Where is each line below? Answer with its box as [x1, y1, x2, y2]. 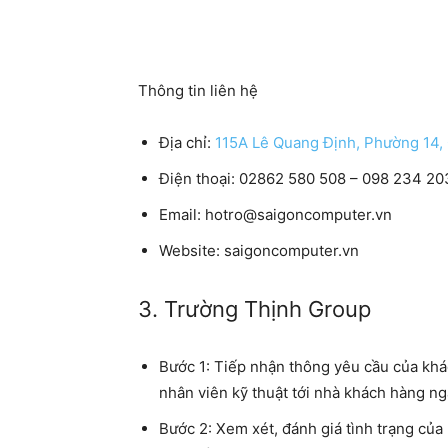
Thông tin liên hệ [138, 81, 258, 101]
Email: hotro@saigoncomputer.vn [159, 205, 392, 225]
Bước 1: [159, 357, 210, 377]
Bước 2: [159, 419, 216, 439]
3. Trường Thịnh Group [138, 296, 371, 323]
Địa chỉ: [159, 133, 215, 153]
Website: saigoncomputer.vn [159, 241, 359, 261]
